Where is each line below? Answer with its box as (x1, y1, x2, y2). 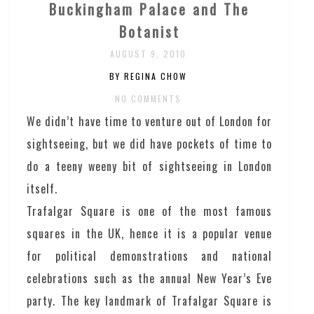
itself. (27, 179, 58, 197)
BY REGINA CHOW (109, 69, 188, 82)
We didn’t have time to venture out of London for (27, 112, 272, 130)
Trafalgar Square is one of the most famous (27, 202, 272, 219)
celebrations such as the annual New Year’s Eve (27, 269, 272, 287)
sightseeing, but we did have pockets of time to (27, 135, 272, 152)
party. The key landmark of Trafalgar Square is (27, 292, 272, 309)
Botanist (118, 20, 180, 42)
